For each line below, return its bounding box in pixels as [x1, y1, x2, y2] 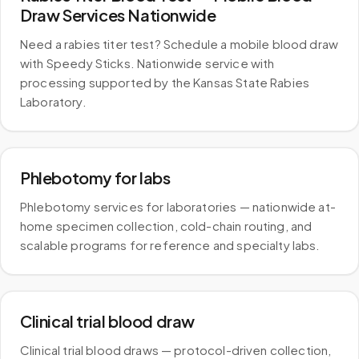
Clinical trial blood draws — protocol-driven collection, [20, 342, 332, 357]
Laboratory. [20, 94, 87, 109]
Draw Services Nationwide [20, 5, 216, 25]
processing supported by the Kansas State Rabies [20, 75, 310, 90]
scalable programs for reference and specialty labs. [20, 237, 321, 252]
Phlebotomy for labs [20, 167, 171, 188]
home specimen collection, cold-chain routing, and [20, 218, 313, 233]
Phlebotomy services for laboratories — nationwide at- [20, 199, 336, 214]
